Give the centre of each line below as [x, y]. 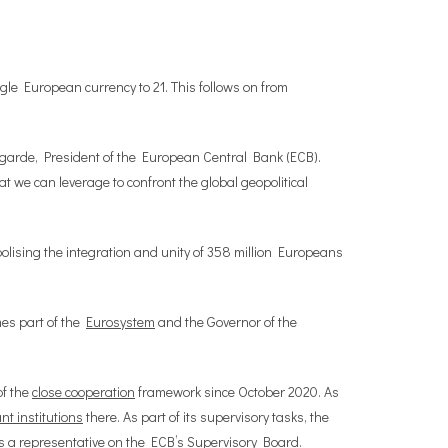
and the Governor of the [226, 321]
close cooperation [83, 391]
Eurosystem [120, 321]
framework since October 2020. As [237, 391]
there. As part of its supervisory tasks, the [206, 416]
